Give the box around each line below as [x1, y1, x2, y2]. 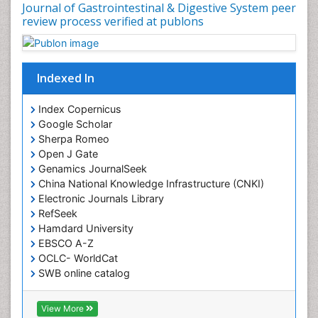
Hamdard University [35, 222, 133, 235]
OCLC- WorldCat [35, 252, 118, 265]
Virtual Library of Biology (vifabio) [35, 282, 197, 295]
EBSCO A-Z [35, 237, 94, 250]
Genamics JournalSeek [35, 163, 147, 175]
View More [41, 302, 86, 314]
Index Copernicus [35, 103, 121, 116]
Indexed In [37, 70, 94, 87]
